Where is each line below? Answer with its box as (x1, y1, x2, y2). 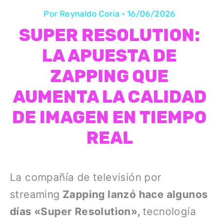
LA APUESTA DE (42, 45, 177, 66)
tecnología (143, 205, 197, 218)
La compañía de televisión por (10, 171, 162, 184)
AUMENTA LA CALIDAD (12, 87, 207, 108)
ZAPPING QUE (50, 66, 169, 87)
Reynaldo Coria (59, 9, 122, 19)
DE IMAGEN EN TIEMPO (12, 107, 207, 128)
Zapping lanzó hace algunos (60, 188, 208, 201)
